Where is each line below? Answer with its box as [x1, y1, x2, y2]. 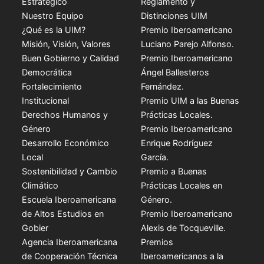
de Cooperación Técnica [22, 250, 118, 261]
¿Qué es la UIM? [22, 24, 86, 35]
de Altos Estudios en [22, 208, 104, 219]
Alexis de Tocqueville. [141, 222, 226, 233]
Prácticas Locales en [141, 180, 222, 190]
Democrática [22, 67, 72, 77]
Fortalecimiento [22, 81, 82, 91]
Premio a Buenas [141, 166, 207, 176]
